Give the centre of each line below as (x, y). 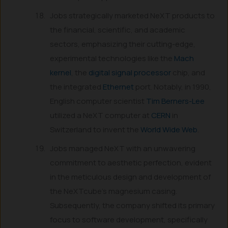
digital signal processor (130, 73)
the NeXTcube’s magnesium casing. (114, 191)
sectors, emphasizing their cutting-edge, (123, 44)
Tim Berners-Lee (176, 101)
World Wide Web (169, 130)
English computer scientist (98, 101)
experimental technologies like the (112, 59)
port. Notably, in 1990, (173, 87)
